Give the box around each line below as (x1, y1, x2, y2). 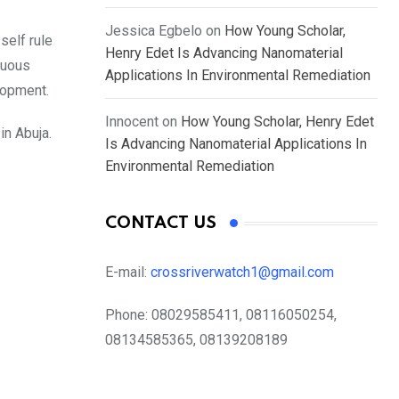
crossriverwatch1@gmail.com (151, 264, 338, 281)
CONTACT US (105, 215, 216, 232)
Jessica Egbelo (105, 22, 202, 40)
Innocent (105, 113, 159, 131)
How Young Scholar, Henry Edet (181, 113, 374, 131)
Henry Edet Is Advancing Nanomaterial (105, 45, 343, 62)
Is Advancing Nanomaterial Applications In (105, 135, 367, 153)
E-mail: (105, 264, 151, 281)
